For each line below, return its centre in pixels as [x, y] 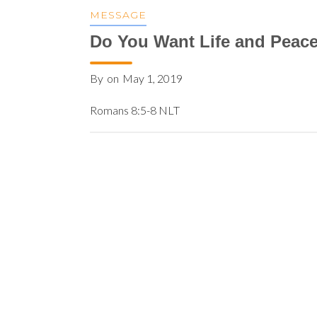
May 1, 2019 [152, 78]
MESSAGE [118, 15]
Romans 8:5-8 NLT [135, 110]
